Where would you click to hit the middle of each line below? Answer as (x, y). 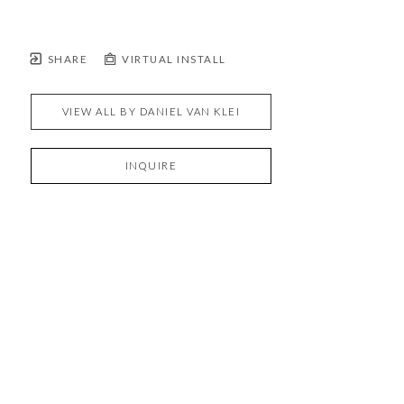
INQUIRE (151, 165)
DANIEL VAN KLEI (190, 111)
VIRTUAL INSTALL (172, 59)
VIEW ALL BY (101, 111)
